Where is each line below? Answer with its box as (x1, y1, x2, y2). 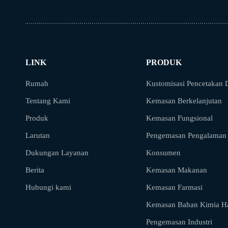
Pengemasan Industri (146, 218, 212, 226)
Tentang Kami (25, 97, 70, 105)
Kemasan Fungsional (146, 114, 213, 122)
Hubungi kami (25, 183, 71, 191)
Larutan (25, 131, 50, 139)
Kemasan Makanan (146, 166, 207, 174)
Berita (25, 166, 44, 174)
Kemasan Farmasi (146, 183, 203, 191)
